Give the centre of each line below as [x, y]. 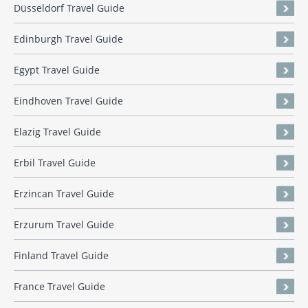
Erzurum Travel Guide [64, 225]
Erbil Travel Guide [55, 163]
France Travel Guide [59, 287]
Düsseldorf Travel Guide [69, 8]
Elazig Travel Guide [57, 132]
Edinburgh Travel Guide [68, 39]
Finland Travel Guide [61, 256]
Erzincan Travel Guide [64, 194]
